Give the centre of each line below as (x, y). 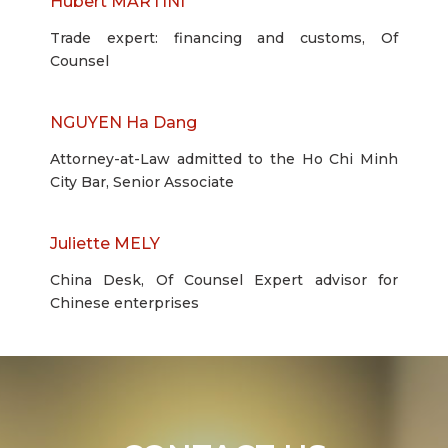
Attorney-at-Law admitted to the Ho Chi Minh (224, 159)
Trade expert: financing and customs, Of (224, 38)
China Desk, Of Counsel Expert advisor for (224, 280)
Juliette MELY (105, 243)
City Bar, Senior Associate (142, 182)
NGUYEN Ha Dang (123, 122)
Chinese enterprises (124, 303)
